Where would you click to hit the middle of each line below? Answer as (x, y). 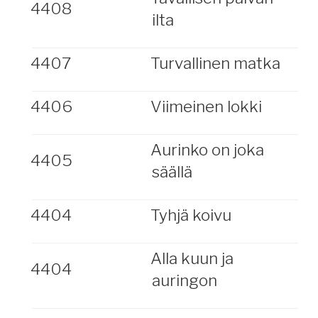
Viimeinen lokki (206, 106)
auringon (184, 280)
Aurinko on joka (207, 150)
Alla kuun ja (192, 258)
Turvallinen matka (215, 63)
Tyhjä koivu (191, 215)
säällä (172, 172)
